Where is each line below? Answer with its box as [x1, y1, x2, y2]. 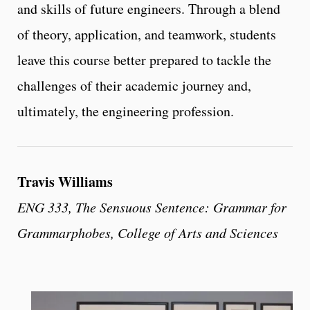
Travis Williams [17, 171, 113, 192]
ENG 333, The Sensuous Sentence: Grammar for [17, 197, 286, 216]
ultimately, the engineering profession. [17, 101, 234, 120]
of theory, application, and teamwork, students [17, 24, 276, 44]
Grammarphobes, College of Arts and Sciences [17, 223, 278, 241]
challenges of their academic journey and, [17, 75, 251, 95]
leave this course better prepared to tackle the [17, 50, 271, 69]
